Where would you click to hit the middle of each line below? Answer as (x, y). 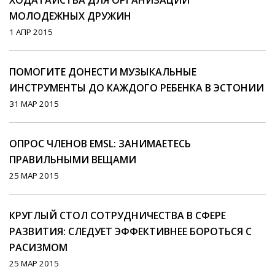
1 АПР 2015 (31, 32)
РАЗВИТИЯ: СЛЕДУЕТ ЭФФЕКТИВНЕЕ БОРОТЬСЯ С (130, 232)
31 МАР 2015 (34, 104)
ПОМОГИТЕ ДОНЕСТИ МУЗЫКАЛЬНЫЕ (103, 72)
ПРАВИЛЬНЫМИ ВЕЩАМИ (73, 160)
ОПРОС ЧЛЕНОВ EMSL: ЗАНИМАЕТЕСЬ (100, 144)
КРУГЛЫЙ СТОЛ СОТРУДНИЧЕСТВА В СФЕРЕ (118, 216)
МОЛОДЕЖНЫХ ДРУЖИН (70, 16)
